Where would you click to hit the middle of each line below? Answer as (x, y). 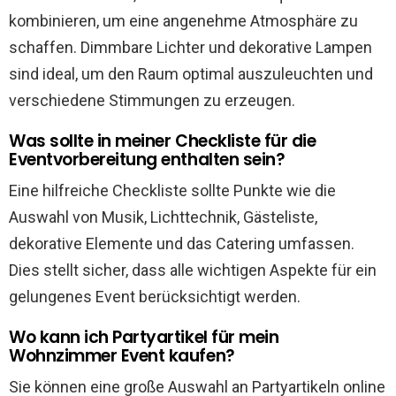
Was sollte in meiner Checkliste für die (163, 141)
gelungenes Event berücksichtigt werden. (155, 297)
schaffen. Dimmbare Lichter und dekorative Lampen (190, 47)
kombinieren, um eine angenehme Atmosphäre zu (183, 21)
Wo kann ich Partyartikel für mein (144, 337)
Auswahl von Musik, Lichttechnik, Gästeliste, (163, 217)
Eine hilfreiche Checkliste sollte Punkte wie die (172, 190)
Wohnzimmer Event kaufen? (122, 356)
